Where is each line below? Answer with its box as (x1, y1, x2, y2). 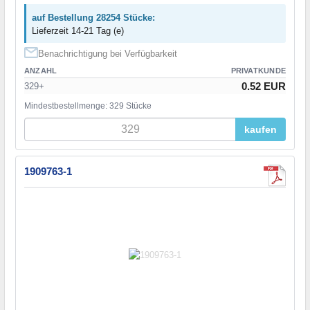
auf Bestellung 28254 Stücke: (32, 12, 155, 23)
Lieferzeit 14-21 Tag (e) (32, 25, 124, 36)
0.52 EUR (241, 80, 286, 92)
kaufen (244, 123, 277, 135)
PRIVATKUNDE (230, 66, 286, 75)
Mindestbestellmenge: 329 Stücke (24, 100, 152, 111)
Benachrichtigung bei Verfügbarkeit (38, 48, 177, 59)
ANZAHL (24, 66, 57, 75)
